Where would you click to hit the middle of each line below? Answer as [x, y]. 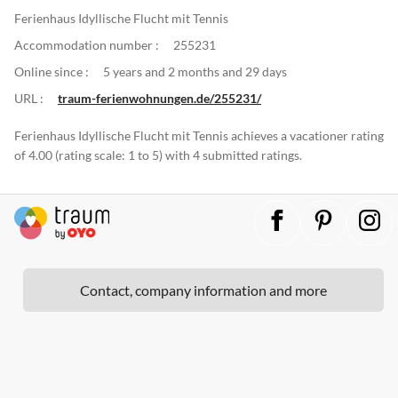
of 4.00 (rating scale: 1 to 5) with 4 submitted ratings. [158, 155]
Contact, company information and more [203, 290]
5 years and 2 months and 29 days [195, 71]
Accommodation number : [87, 44]
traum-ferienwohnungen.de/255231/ [159, 98]
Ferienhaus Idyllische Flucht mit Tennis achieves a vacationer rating [199, 135]
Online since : [52, 71]
